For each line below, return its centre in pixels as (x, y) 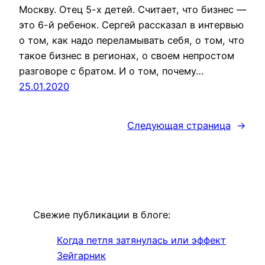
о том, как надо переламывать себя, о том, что (132, 41)
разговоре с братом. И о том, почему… (111, 71)
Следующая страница (179, 126)
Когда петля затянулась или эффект (141, 240)
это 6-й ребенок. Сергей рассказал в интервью (131, 25)
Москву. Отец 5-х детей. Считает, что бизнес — (132, 10)
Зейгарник (81, 255)
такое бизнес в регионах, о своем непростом (127, 56)
